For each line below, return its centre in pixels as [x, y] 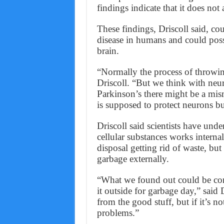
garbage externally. [133, 159]
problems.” [118, 213]
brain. [108, 51]
